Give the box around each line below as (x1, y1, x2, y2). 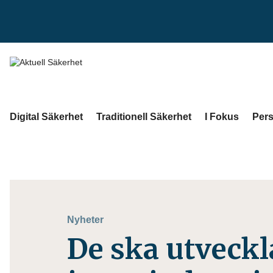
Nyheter (67, 214, 104, 225)
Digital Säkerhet (10, 111, 83, 122)
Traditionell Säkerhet (96, 111, 191, 122)
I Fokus (205, 111, 239, 122)
